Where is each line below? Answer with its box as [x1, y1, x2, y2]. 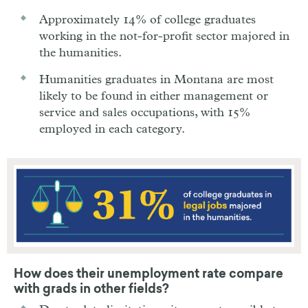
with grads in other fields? [14, 283, 169, 296]
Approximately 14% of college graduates [39, 13, 256, 26]
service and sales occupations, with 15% [39, 106, 250, 119]
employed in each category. [39, 122, 185, 135]
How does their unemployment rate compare [14, 268, 283, 281]
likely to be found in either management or [39, 89, 268, 102]
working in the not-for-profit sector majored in [39, 30, 289, 43]
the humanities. [39, 46, 122, 59]
